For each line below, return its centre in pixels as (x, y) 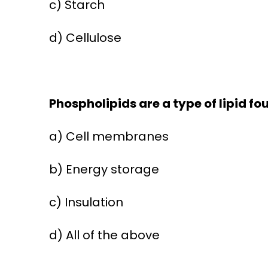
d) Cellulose (85, 38)
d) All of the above (104, 235)
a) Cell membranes (109, 137)
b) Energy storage (104, 170)
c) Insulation (86, 202)
